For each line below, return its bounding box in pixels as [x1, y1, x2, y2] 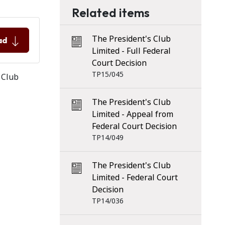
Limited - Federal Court [91, 172, 178, 183]
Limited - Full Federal [91, 45, 171, 57]
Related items [71, 5, 150, 20]
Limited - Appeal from [91, 108, 173, 120]
